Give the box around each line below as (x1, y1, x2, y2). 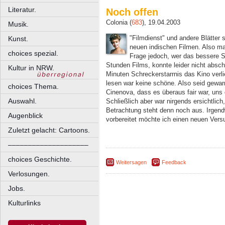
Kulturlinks (8, 199, 41, 207)
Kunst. (8, 35, 28, 43)
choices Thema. (8, 82, 59, 90)
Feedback (162, 159, 186, 165)
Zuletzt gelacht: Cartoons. (8, 126, 90, 134)
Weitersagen (116, 159, 147, 165)
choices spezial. (8, 49, 58, 57)
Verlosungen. (8, 170, 50, 178)
